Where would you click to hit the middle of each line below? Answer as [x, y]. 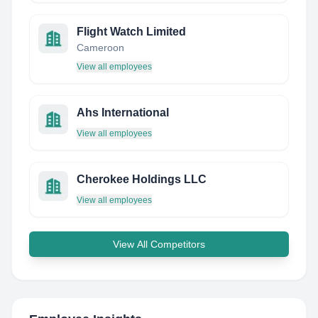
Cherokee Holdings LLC [142, 179]
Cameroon [100, 48]
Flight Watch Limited [131, 32]
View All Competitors [159, 244]
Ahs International [123, 113]
